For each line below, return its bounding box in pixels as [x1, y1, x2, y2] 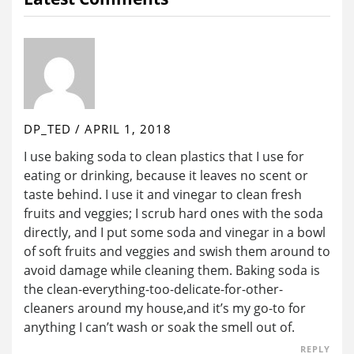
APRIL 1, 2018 [85, 121, 171, 137]
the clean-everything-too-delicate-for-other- [24, 280, 283, 298]
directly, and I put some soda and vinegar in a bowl [24, 223, 326, 241]
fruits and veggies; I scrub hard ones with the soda [24, 204, 323, 222]
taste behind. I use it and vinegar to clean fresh [24, 185, 302, 203]
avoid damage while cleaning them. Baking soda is [24, 261, 320, 279]
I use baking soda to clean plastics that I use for [24, 147, 304, 165]
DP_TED [24, 121, 71, 137]
